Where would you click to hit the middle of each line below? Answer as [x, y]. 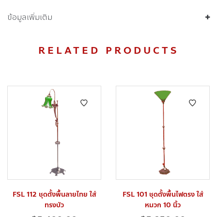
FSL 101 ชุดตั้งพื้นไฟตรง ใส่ [163, 195]
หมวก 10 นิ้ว [163, 205]
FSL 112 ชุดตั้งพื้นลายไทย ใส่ [54, 195]
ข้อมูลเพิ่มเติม [30, 17]
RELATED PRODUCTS [108, 51]
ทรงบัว [54, 205]
